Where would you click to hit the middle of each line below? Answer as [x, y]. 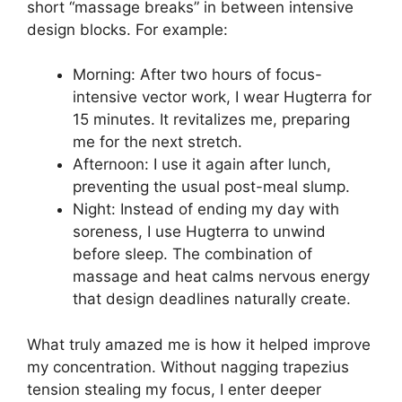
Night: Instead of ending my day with [206, 209]
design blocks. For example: [127, 29]
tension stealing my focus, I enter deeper [174, 389]
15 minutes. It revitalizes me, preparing [211, 119]
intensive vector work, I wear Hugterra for [222, 97]
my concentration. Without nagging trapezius [188, 367]
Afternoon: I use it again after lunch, [202, 164]
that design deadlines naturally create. [212, 299]
